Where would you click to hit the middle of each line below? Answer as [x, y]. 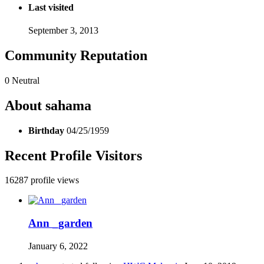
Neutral [26, 80]
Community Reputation [76, 55]
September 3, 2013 [63, 30]
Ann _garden [60, 223]
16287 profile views [42, 180]
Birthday [46, 130]
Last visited [51, 7]
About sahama [48, 105]
